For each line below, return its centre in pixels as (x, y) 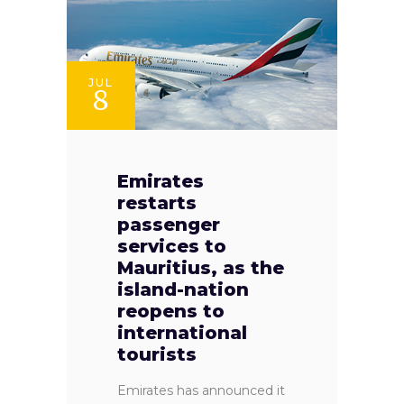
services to (172, 246)
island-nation (183, 289)
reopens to (171, 311)
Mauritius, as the (201, 267)
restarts (157, 202)
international (182, 332)
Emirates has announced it (201, 390)
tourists (157, 354)
